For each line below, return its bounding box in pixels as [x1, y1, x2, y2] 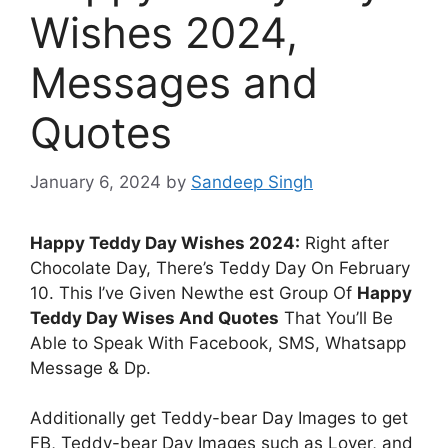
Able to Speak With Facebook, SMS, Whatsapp [30, 332, 406, 353]
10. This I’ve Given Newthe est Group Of [30, 282, 357, 303]
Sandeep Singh [191, 171, 313, 192]
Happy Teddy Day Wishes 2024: [30, 232, 300, 253]
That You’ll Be [279, 307, 393, 328]
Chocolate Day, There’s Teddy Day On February [30, 257, 410, 278]
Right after [300, 232, 389, 253]
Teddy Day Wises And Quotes [30, 307, 279, 328]
